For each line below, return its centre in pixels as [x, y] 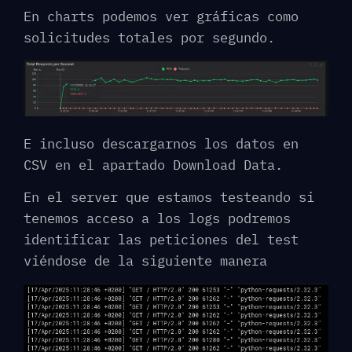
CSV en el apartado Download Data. [153, 165]
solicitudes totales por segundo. [149, 38]
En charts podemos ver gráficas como [161, 17]
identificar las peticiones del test [161, 240]
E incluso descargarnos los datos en [161, 144]
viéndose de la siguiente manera [145, 261]
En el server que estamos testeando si [169, 198]
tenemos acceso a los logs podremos [157, 219]
